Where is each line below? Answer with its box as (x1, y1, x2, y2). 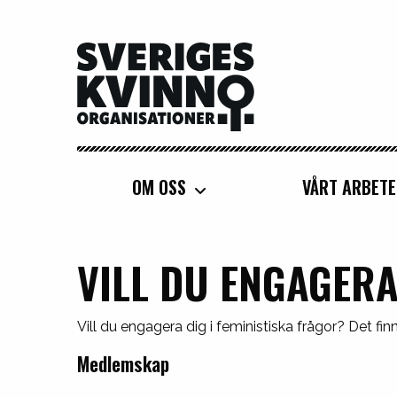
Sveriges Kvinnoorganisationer (77, 43, 261, 64)
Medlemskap (77, 350, 169, 378)
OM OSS (131, 173, 186, 200)
